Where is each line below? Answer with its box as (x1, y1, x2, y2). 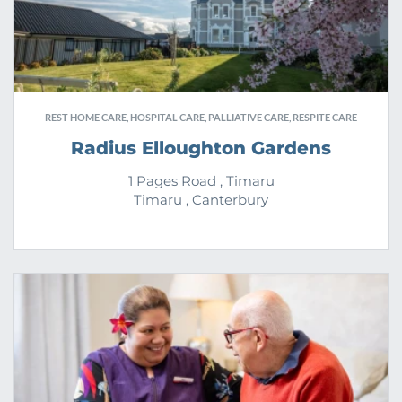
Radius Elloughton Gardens (71, 136, 331, 159)
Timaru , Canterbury (134, 190, 268, 208)
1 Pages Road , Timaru (127, 171, 275, 189)
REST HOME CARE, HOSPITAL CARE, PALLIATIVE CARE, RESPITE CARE (45, 110, 357, 123)
